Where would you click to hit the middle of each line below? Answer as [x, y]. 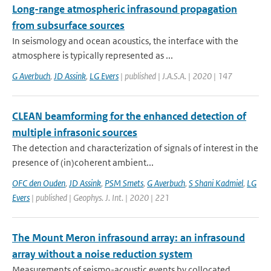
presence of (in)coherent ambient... [83, 162]
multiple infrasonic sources [75, 132]
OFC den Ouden [39, 183]
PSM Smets [124, 183]
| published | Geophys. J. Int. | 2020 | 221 [100, 198]
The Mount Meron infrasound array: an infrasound [129, 238]
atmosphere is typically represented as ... [93, 55]
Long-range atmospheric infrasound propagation [125, 9]
